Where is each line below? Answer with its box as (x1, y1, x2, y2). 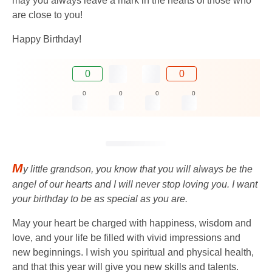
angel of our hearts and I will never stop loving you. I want (12, 179, 257, 190)
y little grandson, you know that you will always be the (23, 164, 253, 175)
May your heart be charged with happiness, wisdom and (12, 218, 251, 229)
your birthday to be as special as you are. (12, 194, 188, 205)
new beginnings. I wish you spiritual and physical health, (12, 247, 254, 258)
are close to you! (12, 9, 83, 20)
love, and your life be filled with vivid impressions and (12, 233, 240, 243)
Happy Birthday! (12, 33, 81, 44)
